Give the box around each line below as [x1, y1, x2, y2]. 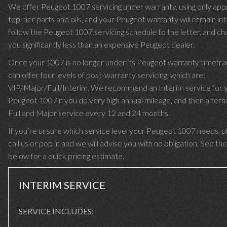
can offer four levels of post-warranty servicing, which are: [8, 70, 205, 80]
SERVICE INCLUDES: [19, 206, 94, 216]
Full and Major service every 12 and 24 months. [8, 108, 170, 118]
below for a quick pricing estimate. [8, 151, 124, 161]
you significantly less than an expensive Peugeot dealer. [8, 40, 195, 49]
